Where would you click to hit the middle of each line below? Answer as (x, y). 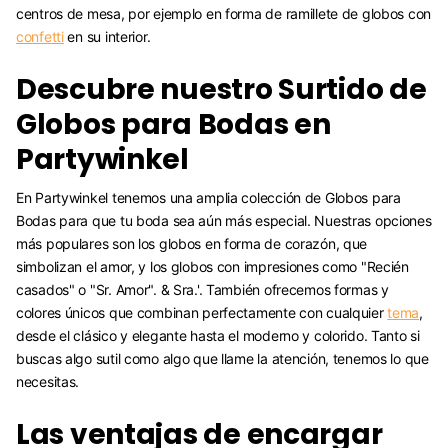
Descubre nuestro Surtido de (221, 89)
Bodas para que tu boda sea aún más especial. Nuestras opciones (224, 220)
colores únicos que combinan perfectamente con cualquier (202, 312)
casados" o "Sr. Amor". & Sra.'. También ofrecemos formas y (202, 289)
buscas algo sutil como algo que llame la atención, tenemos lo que (222, 358)
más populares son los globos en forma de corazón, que (192, 243)
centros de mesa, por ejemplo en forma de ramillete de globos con (224, 13)
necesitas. (48, 381)
